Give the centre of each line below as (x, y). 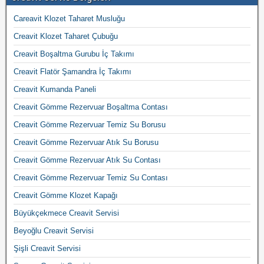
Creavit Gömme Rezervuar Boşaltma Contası (91, 107)
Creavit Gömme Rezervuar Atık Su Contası (87, 160)
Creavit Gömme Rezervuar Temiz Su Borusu (90, 124)
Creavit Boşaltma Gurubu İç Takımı (74, 54)
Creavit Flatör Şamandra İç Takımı (72, 71)
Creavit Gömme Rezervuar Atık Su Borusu (86, 142)
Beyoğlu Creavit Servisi (54, 230)
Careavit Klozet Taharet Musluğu (69, 18)
